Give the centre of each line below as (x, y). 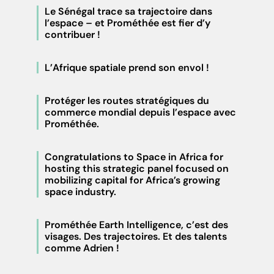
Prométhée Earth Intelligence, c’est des (136, 225)
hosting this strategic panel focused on (137, 169)
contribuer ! (72, 35)
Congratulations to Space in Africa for (134, 157)
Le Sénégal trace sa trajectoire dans (128, 12)
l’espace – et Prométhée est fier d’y (128, 23)
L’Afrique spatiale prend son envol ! (127, 68)
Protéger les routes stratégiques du (127, 101)
